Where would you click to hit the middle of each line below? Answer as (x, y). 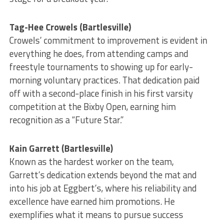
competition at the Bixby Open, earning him (92, 107)
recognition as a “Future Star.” (66, 120)
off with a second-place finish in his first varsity (101, 94)
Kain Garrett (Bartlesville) (61, 149)
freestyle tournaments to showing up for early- (101, 67)
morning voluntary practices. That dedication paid (104, 80)
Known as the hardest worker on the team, (91, 162)
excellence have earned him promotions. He (92, 202)
